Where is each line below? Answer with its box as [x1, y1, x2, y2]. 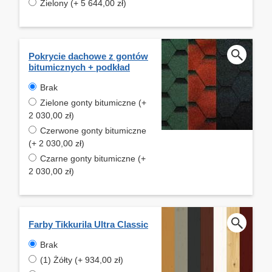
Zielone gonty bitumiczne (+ [40, 97, 146, 107]
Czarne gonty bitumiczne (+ [40, 153, 146, 163]
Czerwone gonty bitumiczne [40, 125, 146, 135]
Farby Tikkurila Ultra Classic [29, 219, 148, 229]
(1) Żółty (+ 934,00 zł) [40, 254, 123, 265]
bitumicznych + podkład [29, 61, 130, 72]
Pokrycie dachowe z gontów [29, 50, 148, 61]
